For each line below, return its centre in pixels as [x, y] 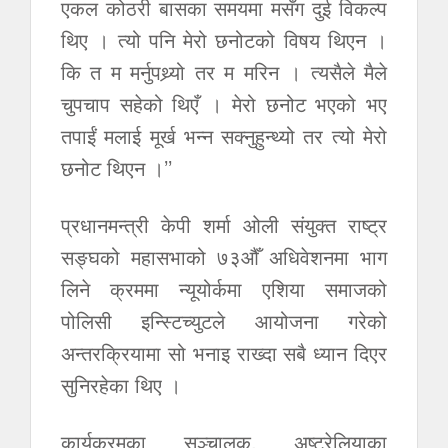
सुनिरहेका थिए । [121, 384]
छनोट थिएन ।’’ [116, 167]
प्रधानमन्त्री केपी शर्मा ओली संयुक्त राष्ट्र [224, 224]
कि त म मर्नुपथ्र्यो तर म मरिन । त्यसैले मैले [224, 71]
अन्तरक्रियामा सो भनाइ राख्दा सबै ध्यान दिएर [224, 352]
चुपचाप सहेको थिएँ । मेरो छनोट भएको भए [224, 103]
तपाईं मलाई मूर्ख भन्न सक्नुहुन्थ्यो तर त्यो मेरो [224, 135]
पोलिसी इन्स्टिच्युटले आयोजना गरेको [224, 320]
